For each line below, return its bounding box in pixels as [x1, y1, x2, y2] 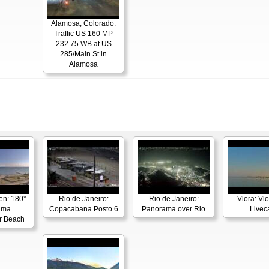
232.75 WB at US [55, 40, 112, 49]
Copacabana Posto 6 [49, 205, 118, 214]
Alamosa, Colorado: [51, 19, 116, 28]
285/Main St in [60, 50, 107, 59]
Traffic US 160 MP [54, 29, 113, 38]
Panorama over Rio [142, 205, 205, 214]
